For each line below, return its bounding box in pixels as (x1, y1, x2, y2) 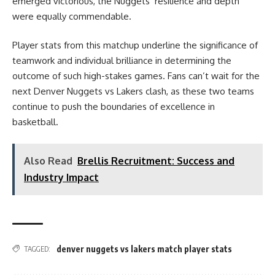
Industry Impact (24, 171, 99, 184)
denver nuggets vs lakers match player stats (56, 243, 232, 254)
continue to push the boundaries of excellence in (12, 101, 215, 112)
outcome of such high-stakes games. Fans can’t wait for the (12, 70, 260, 82)
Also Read (24, 154, 72, 167)
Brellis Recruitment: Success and (77, 154, 234, 167)
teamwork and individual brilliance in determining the (12, 55, 231, 66)
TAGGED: (24, 244, 50, 254)
